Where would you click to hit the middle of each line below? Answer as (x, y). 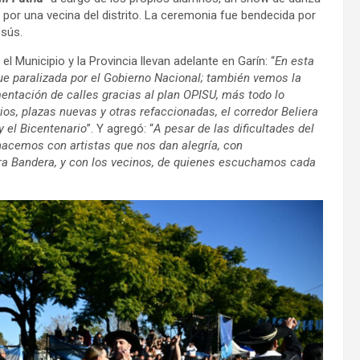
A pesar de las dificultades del (234, 128)
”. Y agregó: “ (120, 128)
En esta (295, 61)
